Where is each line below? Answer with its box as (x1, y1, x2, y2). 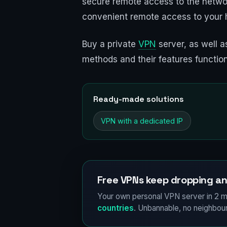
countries (97, 203, 134, 213)
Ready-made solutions (93, 93, 184, 104)
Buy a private (82, 39, 138, 50)
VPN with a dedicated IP (101, 116, 183, 125)
